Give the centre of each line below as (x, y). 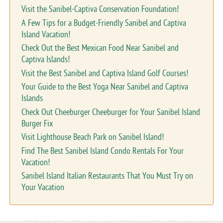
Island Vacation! (46, 34)
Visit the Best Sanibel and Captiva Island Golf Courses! (105, 73)
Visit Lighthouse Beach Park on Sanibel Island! (92, 137)
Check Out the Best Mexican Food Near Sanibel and (100, 48)
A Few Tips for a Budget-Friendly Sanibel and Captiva (104, 23)
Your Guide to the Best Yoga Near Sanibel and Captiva (105, 87)
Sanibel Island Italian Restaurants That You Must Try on (107, 176)
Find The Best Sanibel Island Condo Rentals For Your (102, 151)
